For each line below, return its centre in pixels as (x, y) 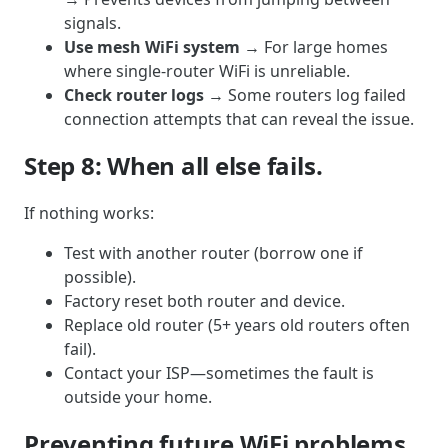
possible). (100, 277)
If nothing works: (89, 213)
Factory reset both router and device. (204, 301)
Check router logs (134, 95)
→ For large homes (314, 47)
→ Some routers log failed (305, 95)
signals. (92, 23)
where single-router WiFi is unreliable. (207, 71)
